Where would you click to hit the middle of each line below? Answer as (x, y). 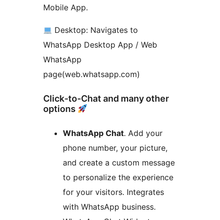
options (60, 109)
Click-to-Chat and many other (106, 99)
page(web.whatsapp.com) (92, 74)
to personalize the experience (118, 178)
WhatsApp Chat (93, 133)
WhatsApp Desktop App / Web (100, 45)
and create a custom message (119, 163)
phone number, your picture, (115, 148)
